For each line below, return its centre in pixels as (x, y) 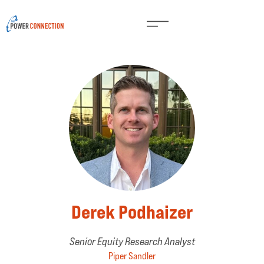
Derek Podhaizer (132, 212)
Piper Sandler (132, 256)
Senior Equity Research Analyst (132, 241)
